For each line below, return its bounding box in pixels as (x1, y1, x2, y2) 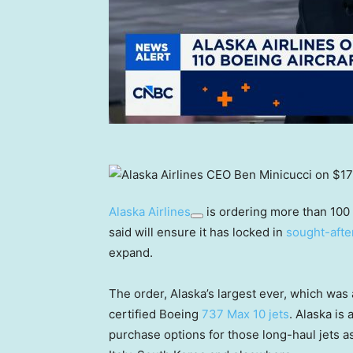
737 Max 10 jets (202, 307, 289, 322)
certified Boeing (109, 307, 202, 322)
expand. (109, 245, 153, 261)
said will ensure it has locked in (109, 225, 286, 240)
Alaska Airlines (109, 204, 191, 220)
